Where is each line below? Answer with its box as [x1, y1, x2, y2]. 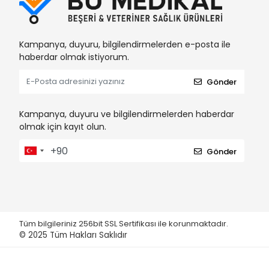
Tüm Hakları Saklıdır [50, 229, 127, 241]
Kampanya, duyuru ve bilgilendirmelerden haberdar [19, 108, 234, 120]
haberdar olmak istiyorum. [19, 51, 129, 63]
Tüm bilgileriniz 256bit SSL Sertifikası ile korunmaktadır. [19, 217, 230, 229]
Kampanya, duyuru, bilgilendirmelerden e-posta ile [19, 38, 231, 50]
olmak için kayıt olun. [19, 121, 106, 133]
